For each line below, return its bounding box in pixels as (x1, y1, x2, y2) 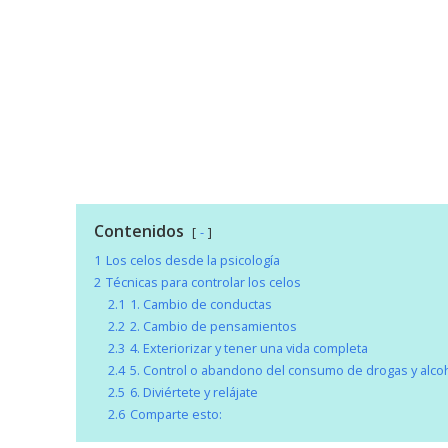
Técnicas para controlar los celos (105, 273, 301, 292)
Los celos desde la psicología (105, 251, 280, 270)
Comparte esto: (129, 405, 222, 424)
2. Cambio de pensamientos (129, 317, 297, 336)
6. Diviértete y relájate (129, 383, 258, 402)
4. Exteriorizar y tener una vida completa (129, 339, 368, 358)
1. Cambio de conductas (129, 295, 272, 314)
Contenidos (93, 220, 184, 243)
